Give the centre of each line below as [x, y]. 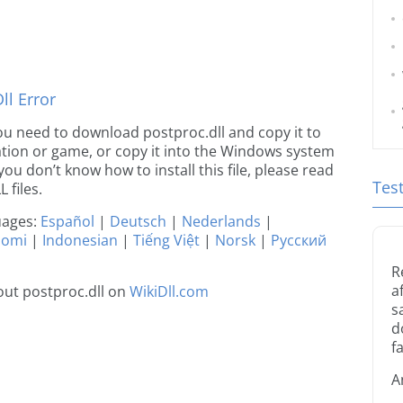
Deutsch [138, 221]
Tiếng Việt [166, 240]
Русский [299, 240]
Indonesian [80, 240]
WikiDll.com [169, 291]
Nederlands [221, 221]
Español [67, 221]
